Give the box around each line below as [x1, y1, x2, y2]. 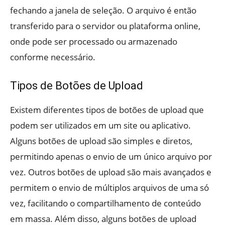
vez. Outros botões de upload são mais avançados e [10, 166, 211, 178]
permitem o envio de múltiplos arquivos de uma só [10, 182, 209, 193]
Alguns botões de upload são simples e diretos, [10, 135, 192, 147]
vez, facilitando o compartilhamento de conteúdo [10, 197, 201, 209]
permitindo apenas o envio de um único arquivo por [10, 151, 212, 162]
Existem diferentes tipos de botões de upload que [10, 104, 204, 116]
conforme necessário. [10, 51, 95, 63]
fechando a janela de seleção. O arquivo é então [10, 5, 196, 16]
